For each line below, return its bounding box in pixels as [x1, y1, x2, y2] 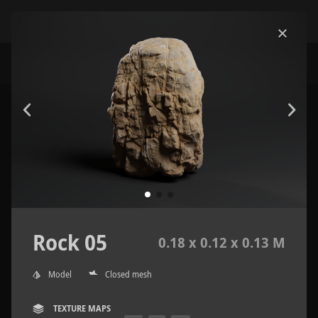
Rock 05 [33, 228, 107, 258]
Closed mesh [105, 268, 152, 281]
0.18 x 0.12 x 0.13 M [158, 233, 285, 253]
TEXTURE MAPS [51, 302, 111, 315]
